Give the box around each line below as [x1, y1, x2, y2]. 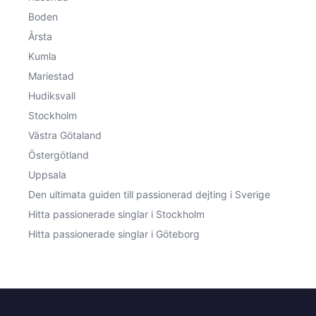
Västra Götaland [28, 128, 102, 141]
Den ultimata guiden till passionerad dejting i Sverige [28, 188, 270, 200]
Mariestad [28, 69, 74, 82]
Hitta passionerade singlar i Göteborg [28, 227, 200, 240]
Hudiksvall [28, 89, 75, 102]
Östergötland [28, 148, 89, 161]
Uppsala [28, 168, 66, 181]
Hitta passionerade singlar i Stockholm [28, 207, 205, 220]
